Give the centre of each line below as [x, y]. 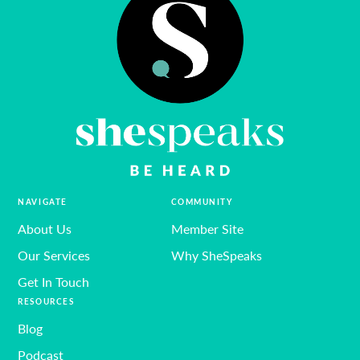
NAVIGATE [43, 202]
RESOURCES [46, 302]
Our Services [54, 256]
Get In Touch [54, 282]
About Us [45, 229]
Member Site [207, 229]
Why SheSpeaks [216, 256]
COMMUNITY [202, 202]
